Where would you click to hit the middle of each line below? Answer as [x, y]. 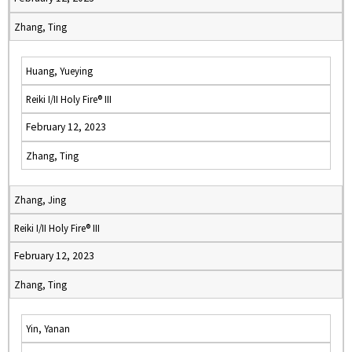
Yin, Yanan [48, 328]
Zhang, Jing [40, 200]
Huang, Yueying [59, 71]
